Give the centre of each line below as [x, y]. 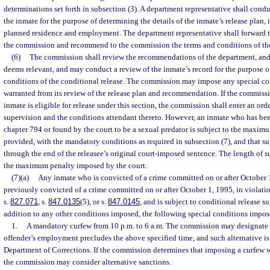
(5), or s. [94, 202]
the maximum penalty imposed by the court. [75, 166]
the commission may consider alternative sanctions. [87, 262]
